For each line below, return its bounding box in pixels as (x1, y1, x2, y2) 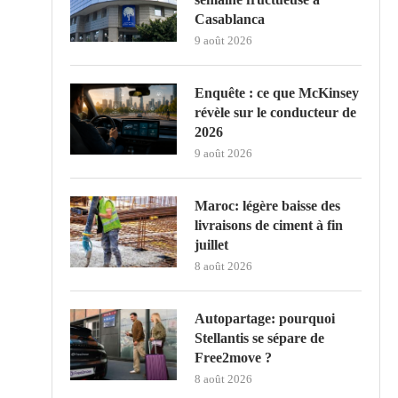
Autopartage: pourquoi (195, 310, 335, 326)
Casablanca (195, 11, 265, 27)
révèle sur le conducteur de (195, 104, 356, 120)
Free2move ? (195, 349, 272, 365)
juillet (195, 236, 228, 252)
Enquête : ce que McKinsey (195, 84, 359, 100)
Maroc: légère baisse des (195, 197, 340, 213)
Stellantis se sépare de (195, 330, 324, 346)
